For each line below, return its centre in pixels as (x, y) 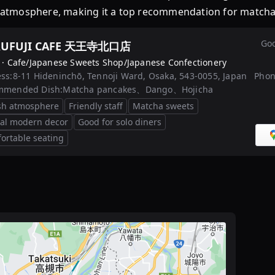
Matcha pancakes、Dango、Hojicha (138, 90)
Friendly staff (96, 106)
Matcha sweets (163, 106)
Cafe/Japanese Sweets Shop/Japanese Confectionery (117, 62)
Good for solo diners (120, 122)
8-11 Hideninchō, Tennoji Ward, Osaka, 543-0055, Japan (130, 76)
